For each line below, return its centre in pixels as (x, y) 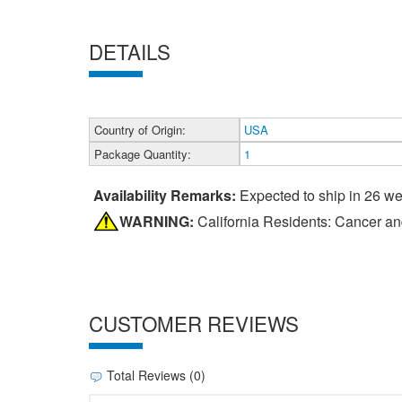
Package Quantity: (143, 154)
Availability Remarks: (165, 196)
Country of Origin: (140, 130)
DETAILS (130, 51)
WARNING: (157, 222)
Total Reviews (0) (155, 376)
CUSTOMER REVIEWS (194, 323)
